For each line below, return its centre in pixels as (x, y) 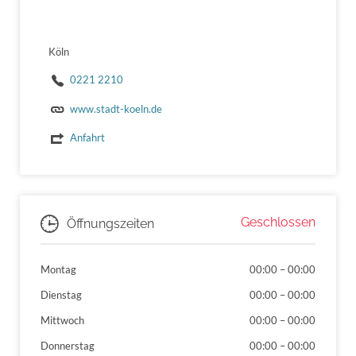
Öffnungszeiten (110, 224)
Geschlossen (278, 222)
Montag (58, 270)
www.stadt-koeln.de (116, 108)
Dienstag (61, 295)
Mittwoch (62, 320)
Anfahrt (87, 138)
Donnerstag (68, 345)
